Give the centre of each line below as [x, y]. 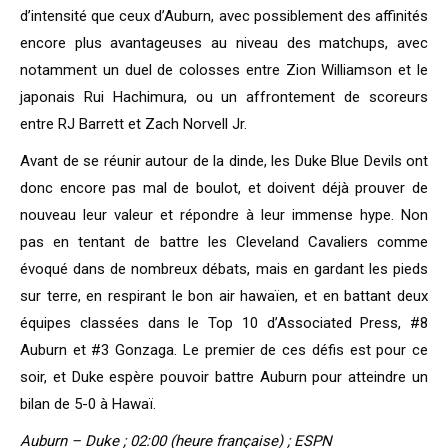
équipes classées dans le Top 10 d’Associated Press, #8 [224, 323]
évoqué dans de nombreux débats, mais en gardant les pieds [224, 269]
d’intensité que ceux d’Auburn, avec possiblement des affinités [224, 16]
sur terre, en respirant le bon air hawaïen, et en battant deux [224, 296]
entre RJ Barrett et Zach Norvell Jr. [133, 124]
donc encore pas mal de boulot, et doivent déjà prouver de [224, 188]
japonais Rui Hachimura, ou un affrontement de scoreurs [224, 97]
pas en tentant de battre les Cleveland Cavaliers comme [224, 242]
